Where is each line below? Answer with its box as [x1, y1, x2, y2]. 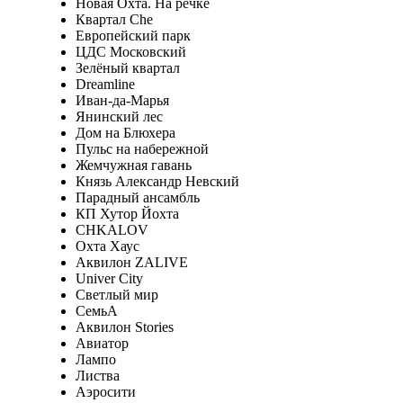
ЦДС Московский [75, 43, 186, 59]
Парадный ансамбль [75, 189, 200, 205]
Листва [75, 367, 120, 383]
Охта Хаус [75, 237, 139, 254]
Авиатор [75, 335, 129, 351]
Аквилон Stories [75, 318, 174, 335]
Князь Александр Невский [75, 173, 239, 189]
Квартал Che [75, 11, 153, 27]
